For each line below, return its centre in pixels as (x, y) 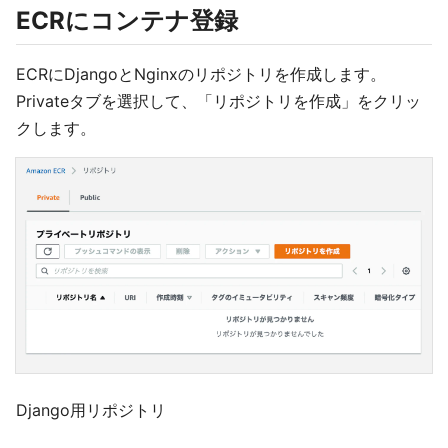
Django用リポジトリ (91, 410)
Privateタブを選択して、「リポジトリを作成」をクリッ (218, 101)
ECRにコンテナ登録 (127, 21)
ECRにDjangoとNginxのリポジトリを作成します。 (201, 74)
